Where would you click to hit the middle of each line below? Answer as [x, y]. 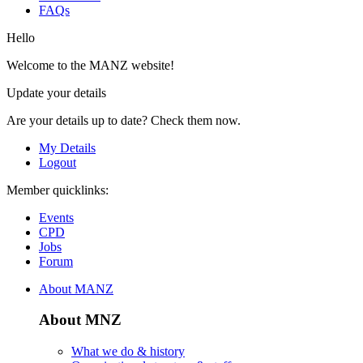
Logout [58, 162]
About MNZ [80, 320]
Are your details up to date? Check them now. [124, 120]
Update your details [56, 92]
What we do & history [128, 352]
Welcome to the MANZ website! [90, 65]
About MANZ [76, 288]
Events [56, 217]
